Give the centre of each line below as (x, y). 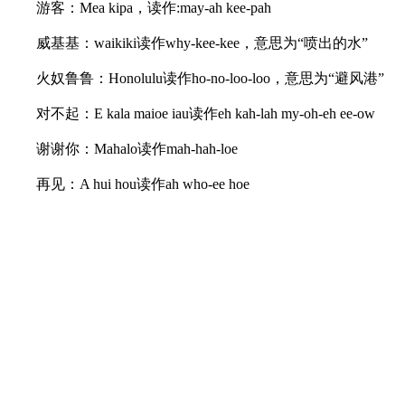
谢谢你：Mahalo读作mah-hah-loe (122, 148)
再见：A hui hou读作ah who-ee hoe (128, 184)
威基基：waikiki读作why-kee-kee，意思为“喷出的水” (188, 42)
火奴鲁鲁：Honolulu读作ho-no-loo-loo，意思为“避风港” (196, 78)
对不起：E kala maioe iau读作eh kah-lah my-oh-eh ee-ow (191, 113)
